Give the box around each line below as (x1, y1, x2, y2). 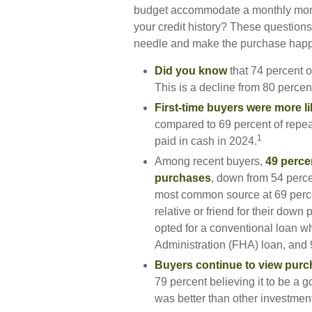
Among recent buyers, (155, 155, 265, 167)
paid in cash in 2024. (155, 135, 257, 147)
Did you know (155, 65, 227, 77)
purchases (155, 172, 211, 184)
